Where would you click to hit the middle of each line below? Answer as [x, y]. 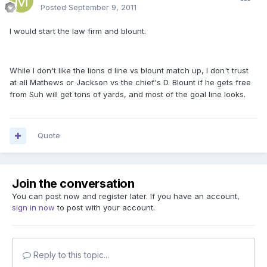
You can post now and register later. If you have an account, [126, 196]
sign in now [33, 208]
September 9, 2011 [103, 7]
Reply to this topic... [70, 255]
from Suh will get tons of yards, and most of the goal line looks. [128, 94]
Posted [55, 7]
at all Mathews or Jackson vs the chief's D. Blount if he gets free [130, 83]
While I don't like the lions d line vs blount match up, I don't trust [129, 71]
